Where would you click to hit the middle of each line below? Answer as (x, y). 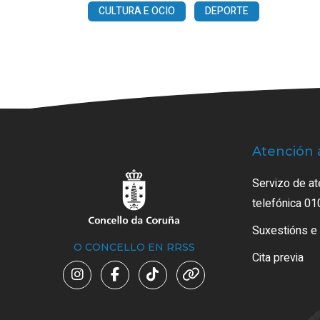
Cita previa (278, 257)
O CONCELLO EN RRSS (134, 247)
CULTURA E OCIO (137, 11)
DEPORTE (227, 11)
